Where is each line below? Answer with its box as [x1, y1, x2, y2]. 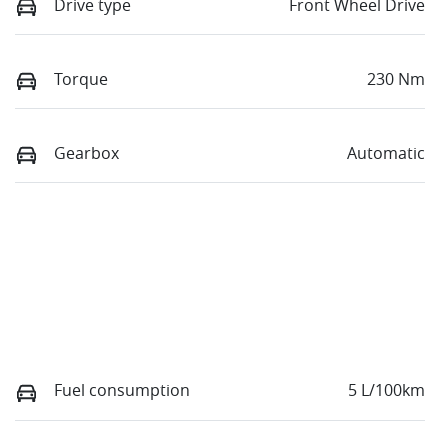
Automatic [347, 142, 425, 165]
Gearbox [54, 142, 119, 165]
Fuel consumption [54, 379, 190, 402]
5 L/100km [348, 379, 425, 402]
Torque [54, 67, 108, 90]
